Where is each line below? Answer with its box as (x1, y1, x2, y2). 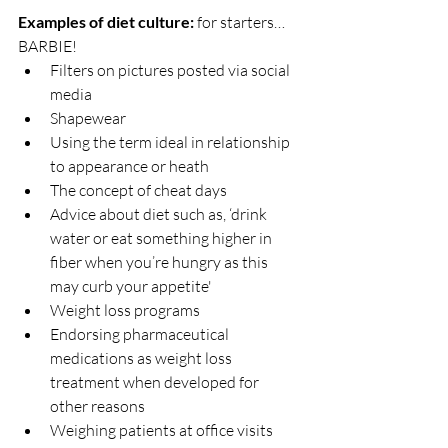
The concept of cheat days (50, 179, 227, 200)
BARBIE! (18, 35, 77, 56)
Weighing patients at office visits (50, 419, 276, 440)
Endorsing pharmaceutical (50, 323, 232, 344)
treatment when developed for (50, 371, 262, 392)
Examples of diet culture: (18, 11, 197, 31)
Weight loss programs (50, 299, 200, 320)
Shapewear (50, 107, 126, 128)
